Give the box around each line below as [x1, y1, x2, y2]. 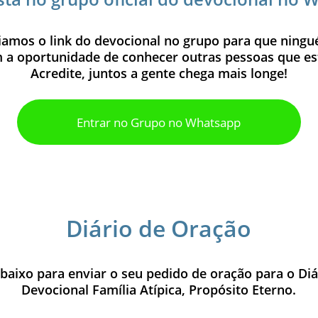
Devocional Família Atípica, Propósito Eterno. [21, 281, 297, 298]
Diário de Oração [66, 213, 252, 243]
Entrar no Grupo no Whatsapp [77, 114, 241, 131]
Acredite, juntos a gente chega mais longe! [30, 65, 287, 82]
